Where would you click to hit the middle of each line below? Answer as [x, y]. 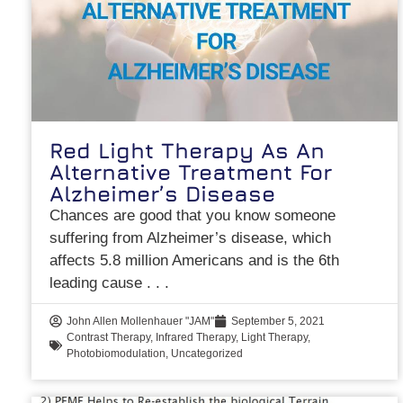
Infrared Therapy [196, 338]
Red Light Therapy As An [188, 151]
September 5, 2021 [278, 322]
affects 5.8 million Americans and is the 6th [195, 261]
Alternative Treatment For [191, 172]
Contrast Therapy [109, 338]
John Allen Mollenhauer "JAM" [141, 322]
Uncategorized [207, 354]
